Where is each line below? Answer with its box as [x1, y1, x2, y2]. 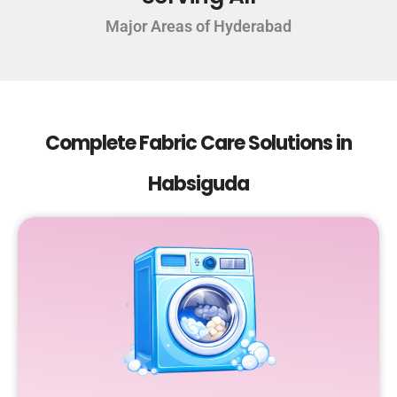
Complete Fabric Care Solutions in [45, 129, 352, 158]
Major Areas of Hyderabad [105, 17, 292, 36]
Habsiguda [148, 170, 249, 198]
